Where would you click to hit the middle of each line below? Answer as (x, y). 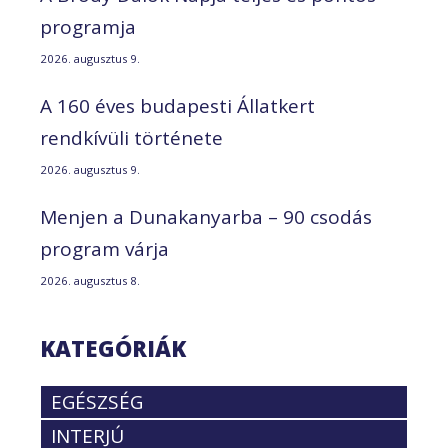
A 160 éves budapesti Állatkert (177, 106)
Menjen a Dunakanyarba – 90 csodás (206, 217)
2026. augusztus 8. (90, 281)
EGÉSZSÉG (97, 402)
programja (88, 27)
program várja (104, 249)
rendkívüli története (131, 138)
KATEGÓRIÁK (113, 348)
